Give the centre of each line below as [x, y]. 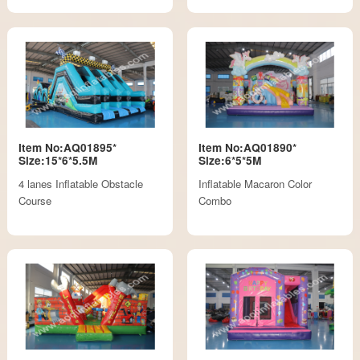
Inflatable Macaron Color [255, 183]
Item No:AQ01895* [68, 148]
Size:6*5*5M [229, 161]
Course [35, 200]
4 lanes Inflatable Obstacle [81, 183]
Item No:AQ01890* [247, 148]
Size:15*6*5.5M [58, 161]
